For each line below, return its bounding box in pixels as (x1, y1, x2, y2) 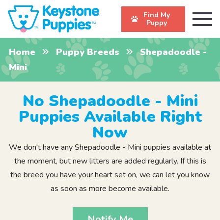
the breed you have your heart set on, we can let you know (10, 169, 210, 181)
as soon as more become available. (51, 183, 169, 194)
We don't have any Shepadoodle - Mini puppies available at (9, 142, 211, 153)
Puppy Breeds (55, 46, 119, 58)
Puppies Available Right (18, 106, 202, 128)
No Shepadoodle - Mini (22, 90, 198, 112)
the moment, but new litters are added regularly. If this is (14, 156, 206, 167)
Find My (143, 10, 170, 20)
